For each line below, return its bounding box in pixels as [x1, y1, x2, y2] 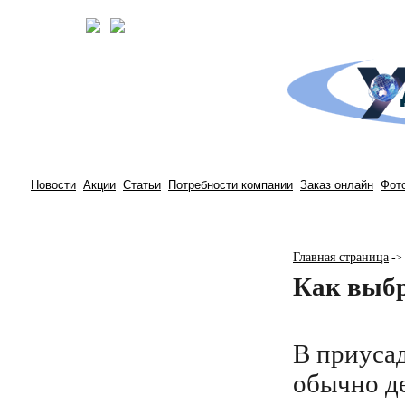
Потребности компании [168, 178, 293, 192]
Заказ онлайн [300, 178, 373, 192]
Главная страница [293, 250, 389, 264]
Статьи [123, 178, 161, 192]
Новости [31, 178, 76, 192]
